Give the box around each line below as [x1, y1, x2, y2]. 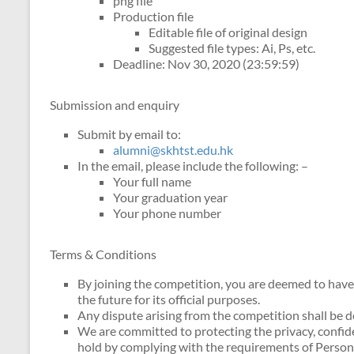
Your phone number [113, 205, 221, 220]
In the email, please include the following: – [77, 158, 308, 173]
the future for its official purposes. [77, 292, 260, 307]
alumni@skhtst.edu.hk [113, 142, 233, 157]
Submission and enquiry [50, 97, 179, 112]
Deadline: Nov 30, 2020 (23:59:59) [113, 56, 299, 71]
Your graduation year [113, 190, 228, 205]
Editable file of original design [149, 24, 307, 40]
